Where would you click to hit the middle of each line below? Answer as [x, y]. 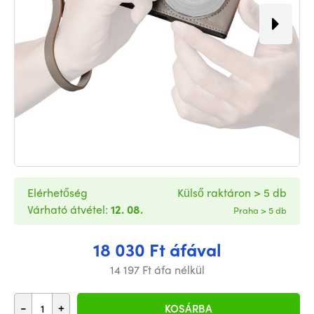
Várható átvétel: [69, 209]
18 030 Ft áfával [157, 250]
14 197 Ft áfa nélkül [157, 269]
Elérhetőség [57, 192]
